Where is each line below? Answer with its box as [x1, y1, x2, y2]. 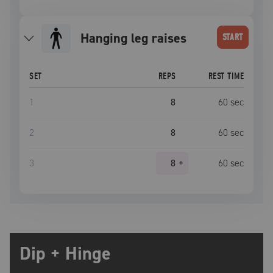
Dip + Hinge [19, 241, 111, 266]
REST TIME [208, 71, 244, 82]
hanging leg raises [88, 29, 186, 47]
